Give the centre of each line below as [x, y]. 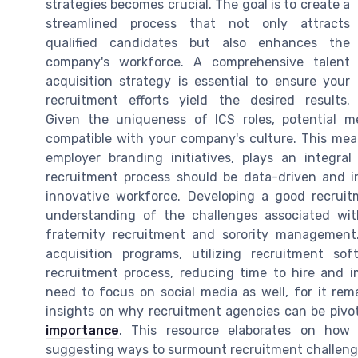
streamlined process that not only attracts [198, 23]
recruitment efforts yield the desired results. [198, 100]
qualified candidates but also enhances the [198, 42]
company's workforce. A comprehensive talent [198, 62]
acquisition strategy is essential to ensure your [198, 81]
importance [82, 330]
